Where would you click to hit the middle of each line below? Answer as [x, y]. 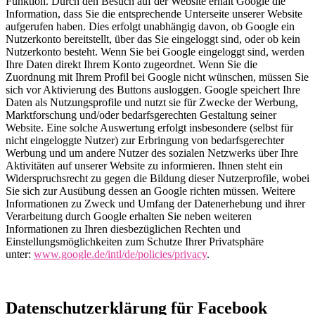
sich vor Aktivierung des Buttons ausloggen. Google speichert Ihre [153, 90]
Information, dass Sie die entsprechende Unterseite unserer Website [154, 14]
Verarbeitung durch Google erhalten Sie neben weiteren [129, 217]
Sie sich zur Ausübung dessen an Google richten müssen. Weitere [150, 191]
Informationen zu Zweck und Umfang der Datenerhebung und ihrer [155, 204]
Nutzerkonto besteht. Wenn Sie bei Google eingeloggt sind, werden [155, 52]
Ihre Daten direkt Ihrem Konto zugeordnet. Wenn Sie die [131, 65]
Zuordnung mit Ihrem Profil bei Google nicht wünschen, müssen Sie [157, 77]
